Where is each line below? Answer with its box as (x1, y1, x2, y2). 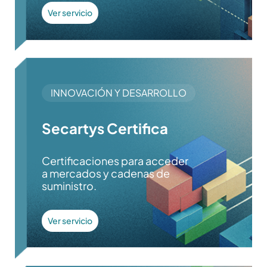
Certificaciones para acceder (41, 154, 188, 168)
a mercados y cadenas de (41, 166, 170, 181)
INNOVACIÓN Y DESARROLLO (50, 86, 187, 100)
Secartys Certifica (41, 119, 168, 138)
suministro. (41, 179, 97, 193)
